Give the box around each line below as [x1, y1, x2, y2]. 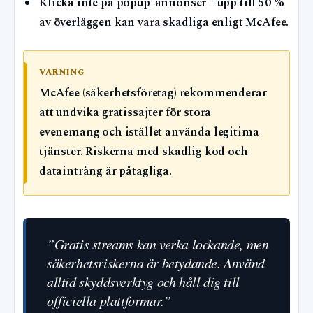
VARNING [39, 66, 85, 80]
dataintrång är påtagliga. [39, 163, 172, 181]
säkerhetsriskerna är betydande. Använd [47, 254, 265, 272]
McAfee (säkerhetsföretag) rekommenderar [39, 85, 267, 103]
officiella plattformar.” [47, 291, 171, 310]
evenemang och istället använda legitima [39, 124, 259, 142]
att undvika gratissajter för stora [39, 104, 212, 122]
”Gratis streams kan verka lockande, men [47, 235, 269, 254]
